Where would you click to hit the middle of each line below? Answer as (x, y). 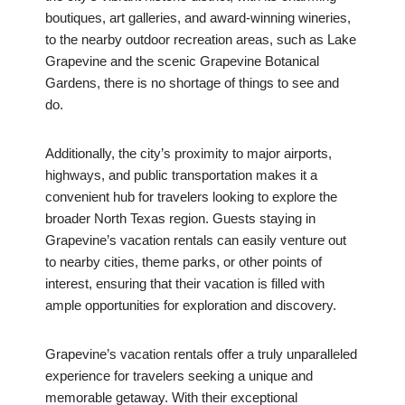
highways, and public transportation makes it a (181, 175)
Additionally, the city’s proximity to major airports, (188, 154)
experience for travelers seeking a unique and (179, 376)
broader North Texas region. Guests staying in (180, 219)
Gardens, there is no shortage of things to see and (192, 83)
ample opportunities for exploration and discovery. (191, 306)
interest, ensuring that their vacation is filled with (185, 284)
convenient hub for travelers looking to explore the (191, 197)
